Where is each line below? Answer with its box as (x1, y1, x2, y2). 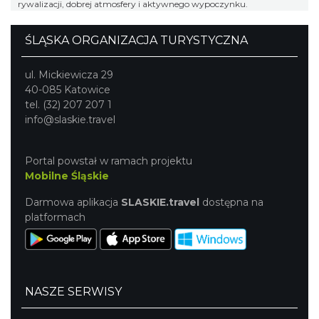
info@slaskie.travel (25, 113, 115, 127)
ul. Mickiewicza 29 (25, 68, 113, 82)
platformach (25, 211, 85, 224)
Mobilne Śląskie (25, 169, 109, 183)
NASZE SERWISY (25, 285, 122, 299)
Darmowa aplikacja (25, 196, 121, 209)
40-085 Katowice (25, 83, 110, 97)
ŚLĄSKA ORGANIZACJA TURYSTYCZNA (25, 33, 248, 48)
